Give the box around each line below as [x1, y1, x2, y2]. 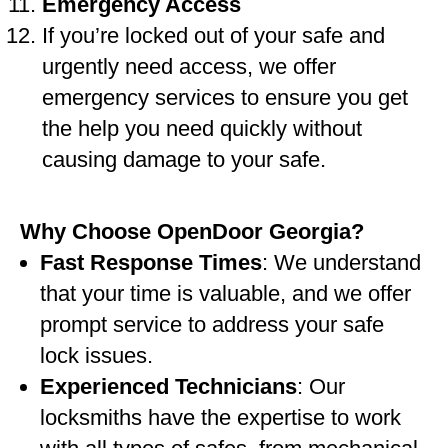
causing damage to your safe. [42, 147, 326, 172]
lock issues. [40, 343, 153, 368]
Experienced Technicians [40, 374, 297, 399]
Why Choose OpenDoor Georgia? [20, 219, 364, 244]
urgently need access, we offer [42, 54, 336, 79]
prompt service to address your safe [40, 312, 384, 337]
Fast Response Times [40, 250, 262, 275]
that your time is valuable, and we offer [40, 281, 411, 306]
